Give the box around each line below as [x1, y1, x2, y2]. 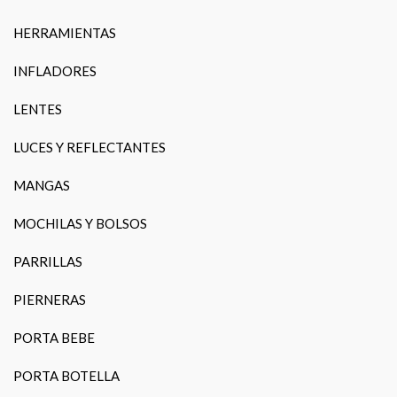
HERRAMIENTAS [13, 25, 116, 42]
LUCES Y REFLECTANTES [13, 139, 166, 156]
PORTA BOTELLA [13, 368, 120, 385]
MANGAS [13, 177, 70, 194]
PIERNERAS [13, 292, 86, 308]
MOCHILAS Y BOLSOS [13, 215, 147, 232]
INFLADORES [13, 63, 97, 80]
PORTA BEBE [13, 330, 95, 346]
